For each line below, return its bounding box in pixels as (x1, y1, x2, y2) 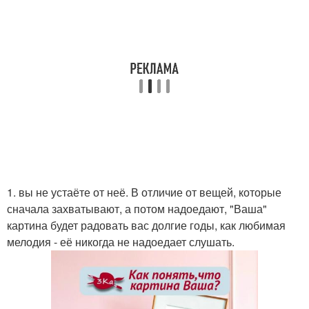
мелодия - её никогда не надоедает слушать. (7, 234, 235, 250)
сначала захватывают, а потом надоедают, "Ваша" (7, 201, 267, 217)
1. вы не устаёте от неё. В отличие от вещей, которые (7, 184, 281, 200)
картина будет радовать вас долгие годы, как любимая (7, 217, 286, 233)
